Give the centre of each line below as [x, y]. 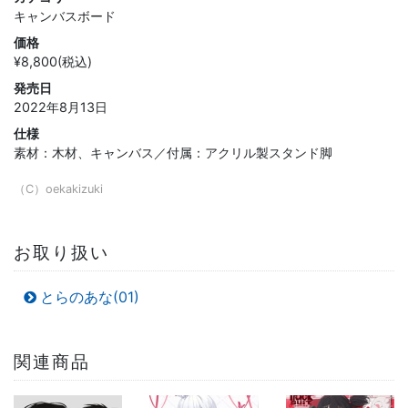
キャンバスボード [65, 16]
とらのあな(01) [89, 297]
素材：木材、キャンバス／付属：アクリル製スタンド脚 [173, 153]
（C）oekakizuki [58, 189]
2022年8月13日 [61, 107]
